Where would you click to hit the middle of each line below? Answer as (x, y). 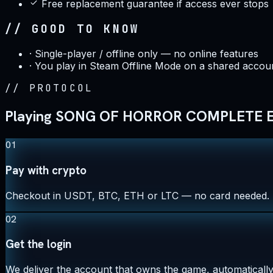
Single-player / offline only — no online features (147, 54)
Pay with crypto (46, 170)
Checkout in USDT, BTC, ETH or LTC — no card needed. (137, 195)
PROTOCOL (61, 88)
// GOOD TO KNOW (73, 29)
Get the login (38, 244)
